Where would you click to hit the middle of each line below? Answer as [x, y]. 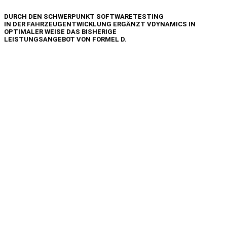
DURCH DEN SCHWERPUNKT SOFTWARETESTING [84, 17]
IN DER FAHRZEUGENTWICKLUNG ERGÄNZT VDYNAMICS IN [100, 24]
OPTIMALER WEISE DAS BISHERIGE [60, 32]
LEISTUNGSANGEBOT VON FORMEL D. [65, 40]
